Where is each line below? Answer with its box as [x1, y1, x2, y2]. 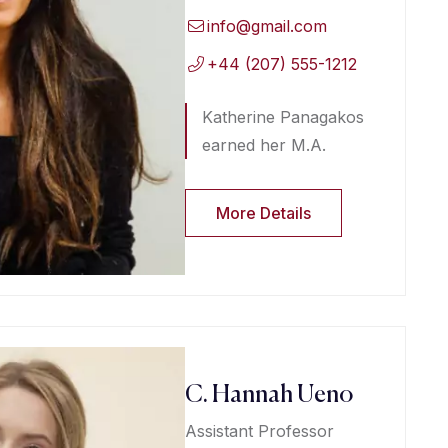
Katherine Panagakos [201, 106, 364, 127]
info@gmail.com [207, 15, 328, 36]
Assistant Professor [184, 420, 334, 441]
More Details [215, 202, 311, 223]
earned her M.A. [201, 134, 326, 155]
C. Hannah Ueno [184, 382, 353, 407]
